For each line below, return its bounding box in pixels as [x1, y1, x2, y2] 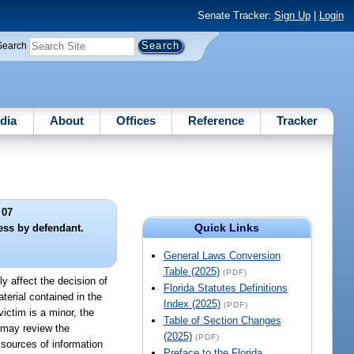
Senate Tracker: [197, 9, 274, 22]
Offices [115, 113, 156, 127]
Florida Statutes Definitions [163, 282, 288, 295]
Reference [188, 113, 245, 127]
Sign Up [273, 9, 311, 22]
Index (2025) [163, 298, 220, 311]
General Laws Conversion [163, 250, 281, 262]
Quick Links [194, 221, 260, 235]
